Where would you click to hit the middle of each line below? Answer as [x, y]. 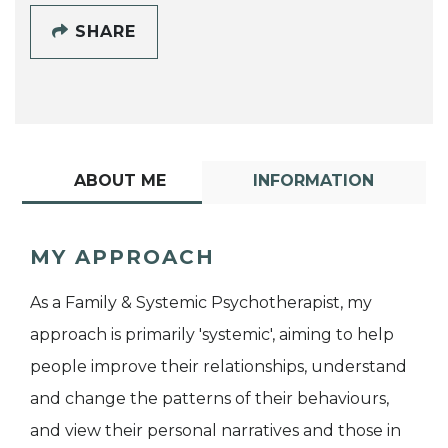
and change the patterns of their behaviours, [209, 399]
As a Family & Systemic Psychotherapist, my [201, 303]
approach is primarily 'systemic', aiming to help [212, 335]
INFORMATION [314, 181]
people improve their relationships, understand [218, 367]
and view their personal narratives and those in [215, 431]
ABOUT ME [119, 181]
